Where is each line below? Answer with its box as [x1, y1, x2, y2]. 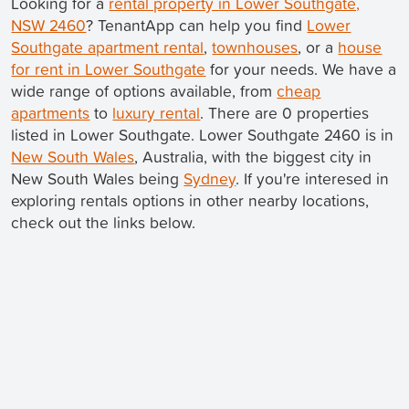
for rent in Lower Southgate [11, 57, 206, 80]
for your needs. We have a [205, 57, 397, 80]
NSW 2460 [11, 13, 87, 37]
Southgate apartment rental [11, 35, 204, 58]
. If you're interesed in [236, 166, 390, 190]
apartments [11, 100, 90, 124]
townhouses [212, 35, 299, 58]
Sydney [184, 166, 236, 190]
